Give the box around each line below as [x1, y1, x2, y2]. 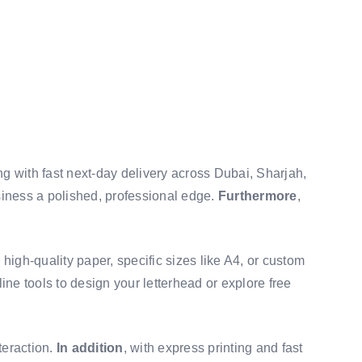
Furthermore [217, 188, 297, 203]
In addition [56, 340, 124, 355]
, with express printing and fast [123, 340, 303, 355]
